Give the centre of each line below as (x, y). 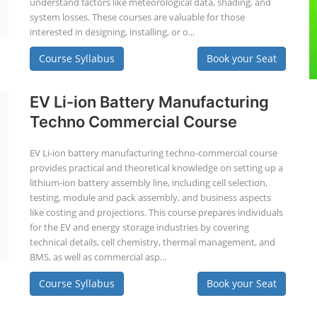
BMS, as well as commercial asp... (98, 257)
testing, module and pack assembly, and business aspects (150, 197)
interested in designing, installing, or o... (112, 32)
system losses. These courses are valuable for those (137, 17)
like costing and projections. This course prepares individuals (156, 212)
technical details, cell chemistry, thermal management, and (152, 242)
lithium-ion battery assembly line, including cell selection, (148, 183)
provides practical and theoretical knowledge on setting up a (156, 168)
